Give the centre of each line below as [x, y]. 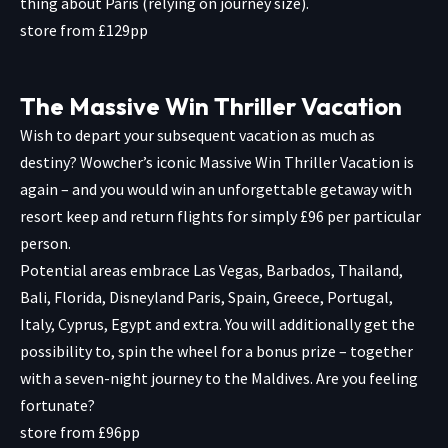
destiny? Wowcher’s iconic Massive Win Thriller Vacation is [217, 161]
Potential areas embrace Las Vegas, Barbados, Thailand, [211, 269]
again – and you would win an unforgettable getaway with [216, 188]
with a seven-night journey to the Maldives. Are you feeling [219, 377]
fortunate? [57, 404]
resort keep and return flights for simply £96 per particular [220, 215]
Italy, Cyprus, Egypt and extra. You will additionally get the [217, 323]
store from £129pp [84, 29]
